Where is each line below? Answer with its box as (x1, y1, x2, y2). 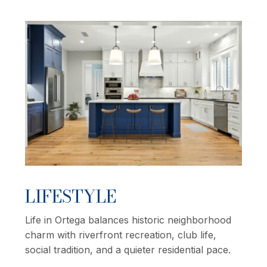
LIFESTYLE (25, 183, 116, 210)
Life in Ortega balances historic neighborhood (25, 213, 231, 226)
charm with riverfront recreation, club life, (25, 228, 216, 241)
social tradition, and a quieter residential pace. (25, 243, 231, 256)
